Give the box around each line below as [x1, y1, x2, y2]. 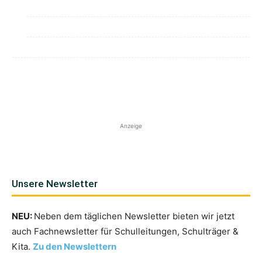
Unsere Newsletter [12, 178, 98, 190]
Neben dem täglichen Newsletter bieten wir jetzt [34, 211, 235, 222]
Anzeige [120, 122, 142, 130]
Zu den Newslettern [33, 241, 116, 253]
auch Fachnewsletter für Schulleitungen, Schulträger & [12, 226, 239, 237]
